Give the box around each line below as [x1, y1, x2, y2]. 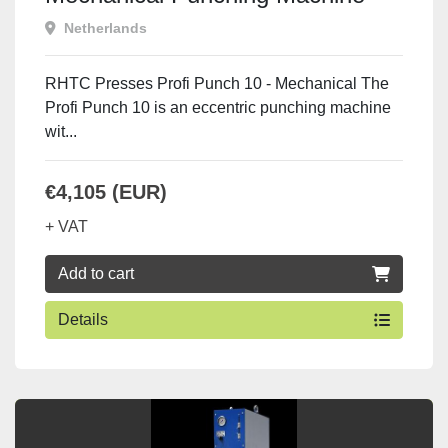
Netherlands [64, 20, 147, 36]
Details [58, 311, 108, 328]
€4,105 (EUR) [45, 181, 167, 203]
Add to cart [58, 265, 134, 282]
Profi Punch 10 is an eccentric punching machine [45, 99, 391, 116]
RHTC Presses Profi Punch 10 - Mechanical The [45, 75, 389, 92]
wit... [45, 123, 77, 140]
